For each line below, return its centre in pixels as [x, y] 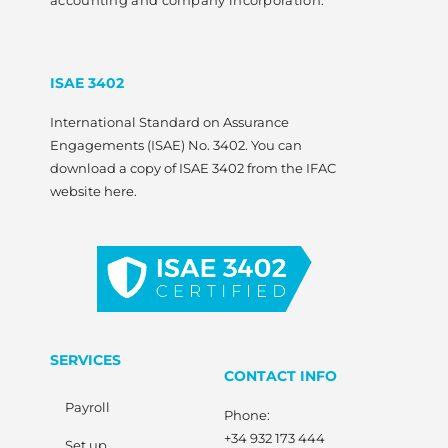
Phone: [247, 414]
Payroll [87, 406]
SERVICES [85, 359]
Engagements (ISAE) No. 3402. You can [176, 145]
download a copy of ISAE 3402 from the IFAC [193, 168]
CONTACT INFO [280, 375]
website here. [93, 191]
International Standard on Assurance [169, 122]
